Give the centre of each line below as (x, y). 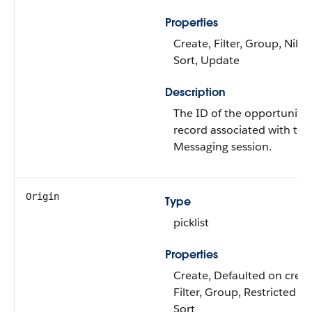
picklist (191, 223)
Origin (42, 196)
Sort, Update (206, 60)
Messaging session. (223, 147)
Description (195, 92)
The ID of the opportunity (240, 113)
